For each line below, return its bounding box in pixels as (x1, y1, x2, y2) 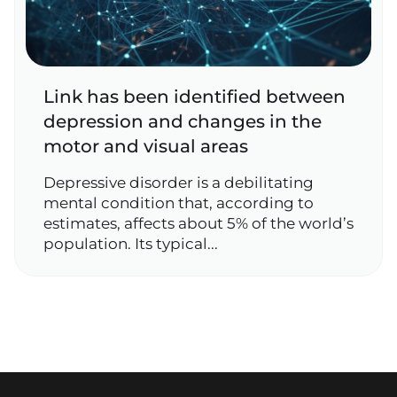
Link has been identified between (43, 86, 346, 107)
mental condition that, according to (43, 194, 314, 212)
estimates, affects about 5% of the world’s (43, 214, 354, 232)
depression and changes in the (43, 111, 322, 132)
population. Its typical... (43, 235, 218, 253)
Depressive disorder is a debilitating (43, 174, 314, 191)
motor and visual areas (43, 136, 248, 157)
